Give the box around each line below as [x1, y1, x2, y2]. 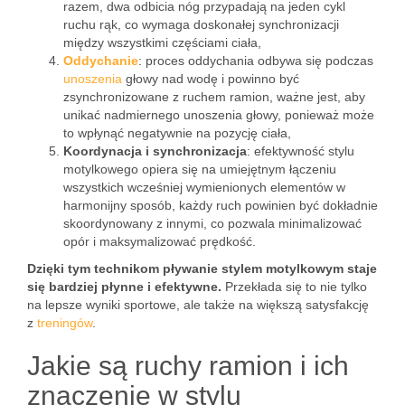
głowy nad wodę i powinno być [122, 71, 299, 86]
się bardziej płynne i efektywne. [27, 279, 221, 294]
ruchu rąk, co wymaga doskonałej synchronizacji [63, 17, 339, 32]
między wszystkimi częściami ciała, [63, 35, 261, 50]
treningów [37, 316, 92, 330]
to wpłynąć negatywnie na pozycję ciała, [63, 126, 291, 140]
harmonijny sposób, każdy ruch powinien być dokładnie [63, 198, 378, 212]
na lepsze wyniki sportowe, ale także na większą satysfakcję [27, 297, 369, 312]
